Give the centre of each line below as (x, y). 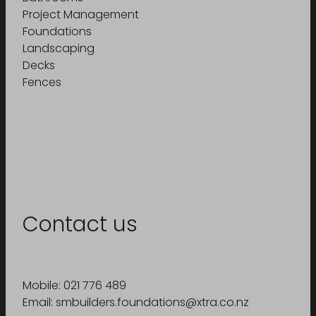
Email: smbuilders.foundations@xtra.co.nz (136, 304)
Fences (42, 84)
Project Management (81, 16)
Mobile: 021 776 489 (74, 287)
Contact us (80, 226)
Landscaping (59, 50)
